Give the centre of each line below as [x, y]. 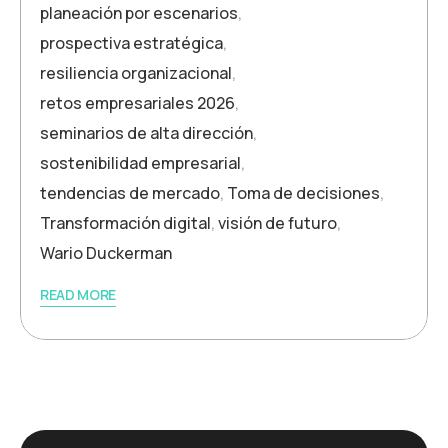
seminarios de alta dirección [146, 133]
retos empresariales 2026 [137, 103]
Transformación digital [125, 223]
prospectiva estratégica [131, 43]
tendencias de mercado [130, 193]
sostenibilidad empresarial [140, 163]
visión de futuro [277, 223]
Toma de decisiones [303, 193]
